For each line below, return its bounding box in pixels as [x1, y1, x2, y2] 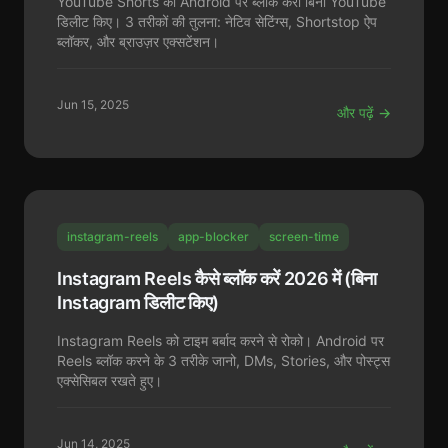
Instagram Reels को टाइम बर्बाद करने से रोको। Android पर [57, 332, 384, 349]
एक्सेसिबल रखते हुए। [57, 372, 162, 389]
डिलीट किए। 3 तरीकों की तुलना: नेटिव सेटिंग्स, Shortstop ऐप [57, 13, 377, 30]
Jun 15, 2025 [57, 97, 129, 112]
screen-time [269, 229, 339, 244]
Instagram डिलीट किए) [57, 292, 219, 313]
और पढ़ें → [337, 104, 391, 121]
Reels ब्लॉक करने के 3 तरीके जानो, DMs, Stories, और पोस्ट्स [57, 352, 390, 369]
